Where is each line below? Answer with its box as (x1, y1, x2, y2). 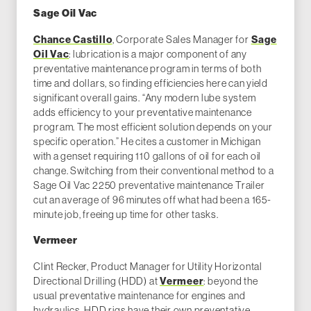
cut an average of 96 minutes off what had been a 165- (33, 193, 271, 207)
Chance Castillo (33, 33, 112, 47)
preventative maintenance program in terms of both (33, 62, 262, 76)
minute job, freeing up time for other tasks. (33, 208, 219, 221)
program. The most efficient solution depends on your (33, 120, 273, 134)
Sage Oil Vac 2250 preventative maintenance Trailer (33, 178, 265, 192)
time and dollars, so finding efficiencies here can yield (33, 76, 269, 90)
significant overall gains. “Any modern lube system (33, 91, 256, 105)
